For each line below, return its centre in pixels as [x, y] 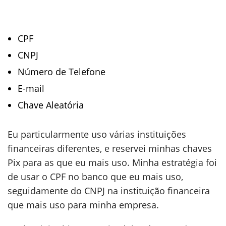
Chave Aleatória [51, 105]
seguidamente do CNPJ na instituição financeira [109, 191]
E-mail [31, 88]
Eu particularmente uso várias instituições [97, 134]
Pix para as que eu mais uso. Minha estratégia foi [112, 162]
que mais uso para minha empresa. [83, 205]
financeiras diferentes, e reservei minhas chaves [110, 148]
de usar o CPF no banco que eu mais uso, [95, 177]
